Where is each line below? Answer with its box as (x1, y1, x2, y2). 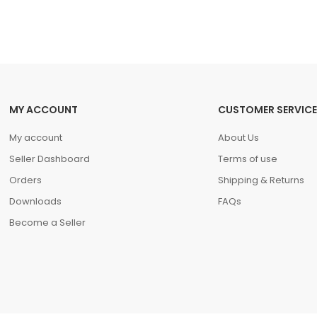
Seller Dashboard (9, 152, 91, 166)
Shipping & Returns (217, 173, 304, 187)
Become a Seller (9, 216, 86, 229)
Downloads (9, 195, 62, 208)
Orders (9, 173, 42, 187)
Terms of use (217, 152, 277, 166)
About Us (217, 131, 259, 144)
